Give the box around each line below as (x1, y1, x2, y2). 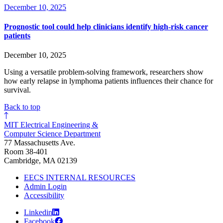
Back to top (4, 103, 40, 111)
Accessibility (24, 191, 64, 200)
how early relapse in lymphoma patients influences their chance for (4, 77, 213, 86)
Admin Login (24, 182, 67, 191)
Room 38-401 (4, 147, 48, 156)
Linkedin (24, 208, 52, 217)
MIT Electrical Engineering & (4, 120, 98, 129)
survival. (4, 86, 31, 95)
